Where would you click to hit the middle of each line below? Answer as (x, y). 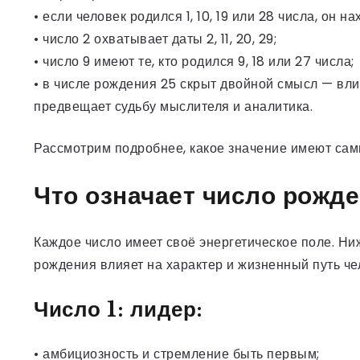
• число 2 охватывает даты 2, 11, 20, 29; (155, 39)
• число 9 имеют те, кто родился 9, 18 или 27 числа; (194, 61)
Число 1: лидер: (119, 309)
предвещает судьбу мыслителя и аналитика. (173, 106)
